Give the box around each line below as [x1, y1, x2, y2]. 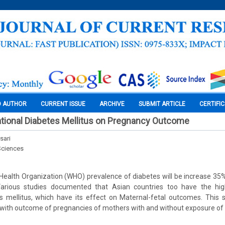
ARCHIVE [99, 100, 125, 107]
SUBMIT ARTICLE [139, 100, 185, 107]
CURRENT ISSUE [41, 100, 85, 107]
